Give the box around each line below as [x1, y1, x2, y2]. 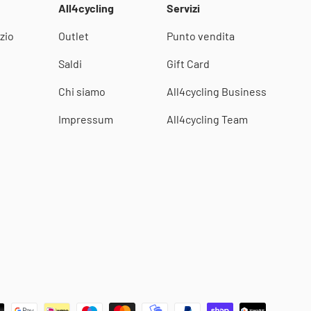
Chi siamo [58, 84, 106, 98]
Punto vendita [167, 28, 235, 42]
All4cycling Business [167, 84, 267, 98]
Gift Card [167, 56, 210, 70]
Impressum [58, 112, 113, 126]
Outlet [58, 28, 89, 42]
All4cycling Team [167, 112, 248, 126]
